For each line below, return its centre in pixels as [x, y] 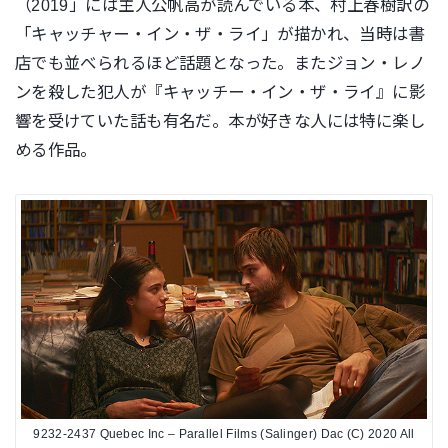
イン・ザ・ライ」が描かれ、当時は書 [286, 33]
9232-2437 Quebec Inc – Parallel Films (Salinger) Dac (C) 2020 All [224, 434]
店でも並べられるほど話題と [121, 62]
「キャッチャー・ [80, 33]
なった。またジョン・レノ [327, 62]
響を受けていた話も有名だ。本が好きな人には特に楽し [220, 120]
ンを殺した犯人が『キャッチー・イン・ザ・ [179, 91]
